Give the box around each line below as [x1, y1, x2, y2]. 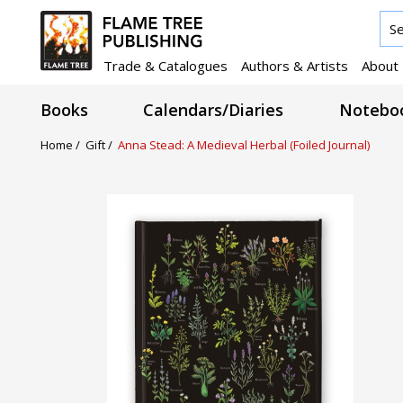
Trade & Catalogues [103, 56, 228, 75]
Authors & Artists [241, 56, 348, 75]
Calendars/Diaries [143, 99, 284, 121]
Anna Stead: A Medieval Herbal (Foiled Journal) [118, 136, 370, 153]
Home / [40, 136, 85, 153]
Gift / [85, 136, 118, 153]
